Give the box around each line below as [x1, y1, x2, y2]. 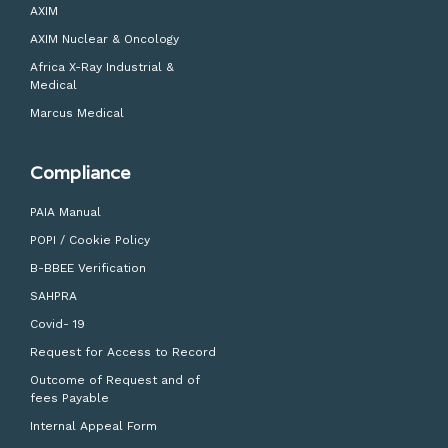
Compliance [30, 161, 130, 185]
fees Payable [30, 391, 109, 406]
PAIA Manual [30, 205, 101, 220]
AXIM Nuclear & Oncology [30, 32, 179, 47]
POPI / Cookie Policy [30, 233, 150, 248]
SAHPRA [30, 289, 77, 304]
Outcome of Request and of [30, 373, 200, 388]
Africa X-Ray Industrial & [30, 60, 174, 75]
